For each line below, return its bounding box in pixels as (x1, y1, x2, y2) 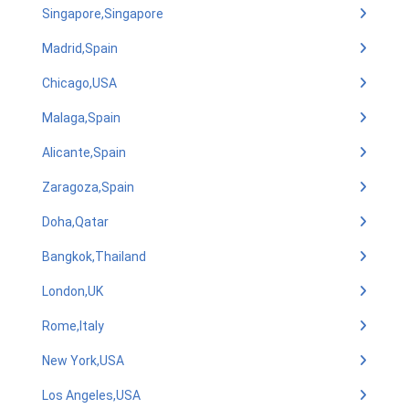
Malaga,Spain (42, 110, 121, 125)
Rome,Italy (42, 319, 104, 333)
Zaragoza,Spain (42, 180, 134, 194)
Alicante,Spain (42, 145, 126, 160)
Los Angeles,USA (42, 388, 141, 403)
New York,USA (42, 353, 124, 368)
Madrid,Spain (42, 41, 118, 56)
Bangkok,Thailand (42, 249, 146, 264)
